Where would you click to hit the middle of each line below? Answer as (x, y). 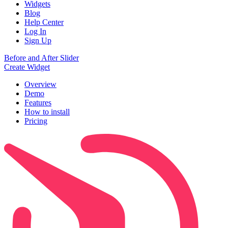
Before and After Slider (41, 58)
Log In (35, 32)
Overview (40, 84)
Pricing (36, 121)
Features (38, 103)
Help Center (44, 22)
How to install (47, 112)
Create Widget (27, 67)
